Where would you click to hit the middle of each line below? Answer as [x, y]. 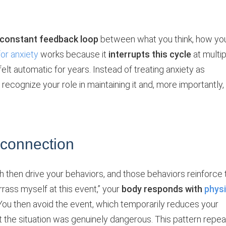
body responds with [163, 189]
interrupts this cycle [150, 54]
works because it [73, 54]
